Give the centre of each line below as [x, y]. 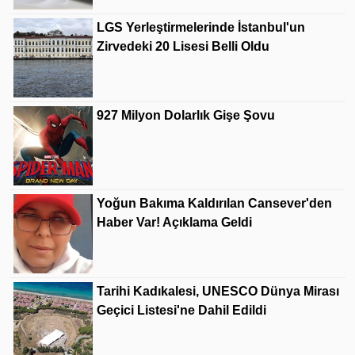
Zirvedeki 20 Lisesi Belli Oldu [183, 46]
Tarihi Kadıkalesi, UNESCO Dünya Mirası [218, 291]
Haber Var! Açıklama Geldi [174, 222]
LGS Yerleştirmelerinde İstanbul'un [201, 27]
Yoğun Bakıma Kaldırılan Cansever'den [214, 203]
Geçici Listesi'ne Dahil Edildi [181, 310]
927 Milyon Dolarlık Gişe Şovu [186, 115]
